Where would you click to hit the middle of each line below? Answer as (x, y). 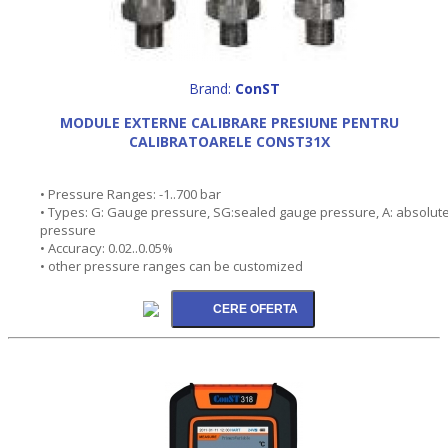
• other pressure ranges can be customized (171, 265)
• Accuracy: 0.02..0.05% (106, 247)
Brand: (211, 88)
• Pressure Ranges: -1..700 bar (130, 193)
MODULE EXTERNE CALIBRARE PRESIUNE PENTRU (229, 122)
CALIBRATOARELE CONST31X (229, 141)
